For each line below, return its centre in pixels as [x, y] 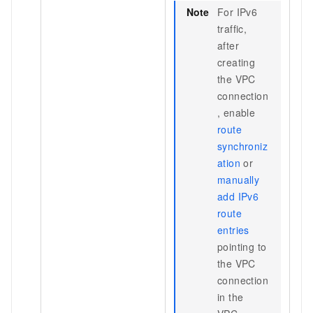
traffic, [232, 28]
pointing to [242, 246]
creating [236, 62]
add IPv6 [238, 196]
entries [233, 230]
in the [231, 297]
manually [239, 179]
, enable [236, 112]
